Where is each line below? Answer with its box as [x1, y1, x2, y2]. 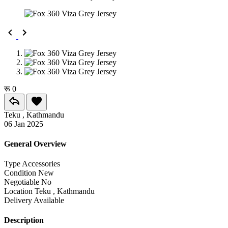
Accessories [22, 159, 60, 168]
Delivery [4, 196, 34, 205]
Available [34, 196, 64, 205]
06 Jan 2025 [4, 119, 43, 128]
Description [4, 216, 44, 225]
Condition [4, 168, 36, 178]
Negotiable [4, 178, 39, 187]
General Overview [4, 139, 67, 148]
